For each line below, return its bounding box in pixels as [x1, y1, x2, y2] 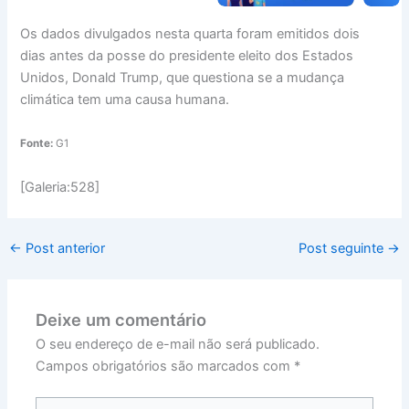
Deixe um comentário [36, 309, 207, 330]
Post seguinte [299, 240, 388, 257]
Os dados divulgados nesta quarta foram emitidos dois [20, 25, 361, 42]
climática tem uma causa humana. [20, 90, 230, 108]
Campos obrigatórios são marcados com [36, 358, 295, 375]
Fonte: [20, 137, 54, 151]
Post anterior [21, 240, 105, 257]
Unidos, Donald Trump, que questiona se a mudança [20, 68, 345, 86]
